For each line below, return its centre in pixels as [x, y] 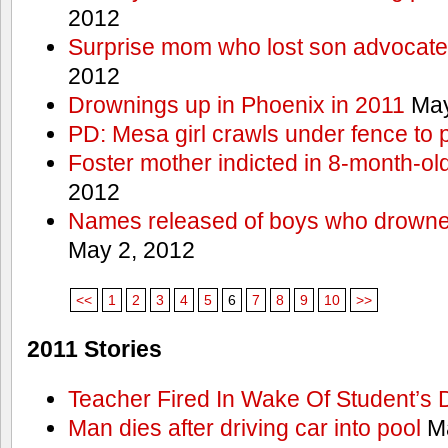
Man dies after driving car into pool [244, 428]
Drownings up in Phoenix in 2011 [236, 105]
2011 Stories [94, 349]
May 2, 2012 [131, 250]
